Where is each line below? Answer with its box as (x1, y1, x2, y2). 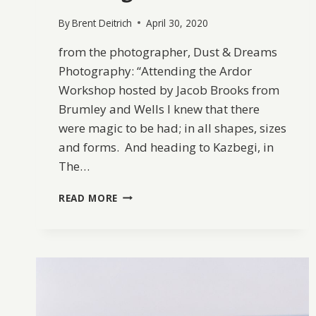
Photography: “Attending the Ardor (59, 62, 252, 79)
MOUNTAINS (117, 217, 182, 231)
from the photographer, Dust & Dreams (59, 43, 277, 60)
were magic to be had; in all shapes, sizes (59, 119, 286, 136)
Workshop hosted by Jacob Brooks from (59, 81, 279, 98)
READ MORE (59, 190, 119, 205)
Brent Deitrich (72, 16, 133, 30)
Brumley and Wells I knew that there (59, 100, 260, 117)
